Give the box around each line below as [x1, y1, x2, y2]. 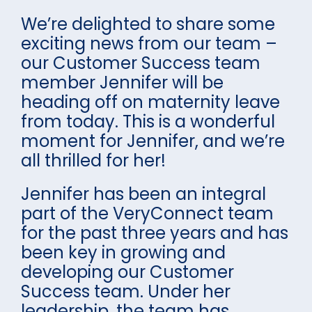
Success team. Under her [21, 280, 231, 303]
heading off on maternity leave [21, 91, 280, 114]
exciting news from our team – [21, 32, 277, 55]
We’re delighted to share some [21, 13, 275, 36]
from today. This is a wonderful [21, 110, 275, 133]
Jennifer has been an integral [21, 182, 266, 205]
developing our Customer [21, 260, 234, 283]
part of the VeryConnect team [21, 202, 274, 225]
